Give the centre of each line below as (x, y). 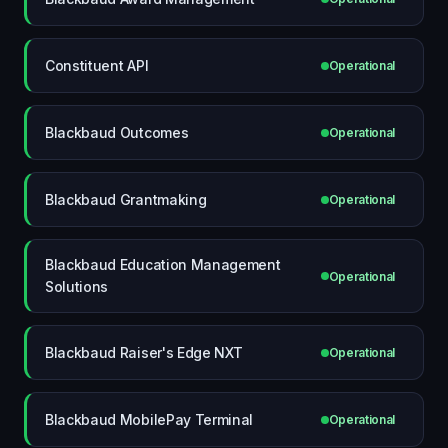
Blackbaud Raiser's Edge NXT (144, 352)
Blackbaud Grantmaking (126, 199)
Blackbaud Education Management (163, 264)
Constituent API (97, 65)
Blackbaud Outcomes (117, 132)
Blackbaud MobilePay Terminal (149, 419)
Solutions (77, 286)
